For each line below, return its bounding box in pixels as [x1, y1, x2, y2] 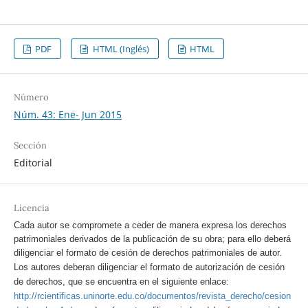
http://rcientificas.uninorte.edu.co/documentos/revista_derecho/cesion [13, 291, 291, 302]
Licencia [13, 202, 49, 214]
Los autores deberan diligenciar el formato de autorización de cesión [13, 262, 285, 273]
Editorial [13, 156, 52, 170]
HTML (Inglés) [90, 43, 149, 56]
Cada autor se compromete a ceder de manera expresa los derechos [13, 220, 287, 231]
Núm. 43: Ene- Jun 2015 [13, 108, 122, 122]
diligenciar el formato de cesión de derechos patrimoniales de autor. [13, 247, 282, 258]
